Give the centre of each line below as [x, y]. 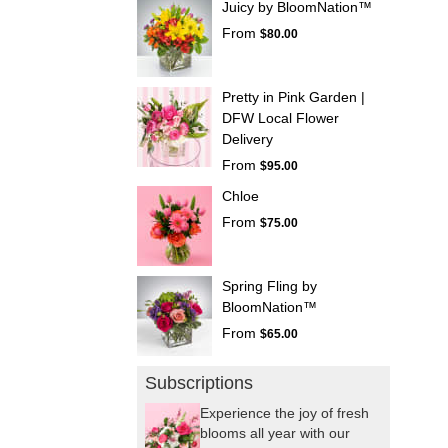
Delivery [247, 138]
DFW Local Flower [280, 117]
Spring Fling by [269, 285]
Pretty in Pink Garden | [293, 96]
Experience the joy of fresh [284, 412]
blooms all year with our [275, 432]
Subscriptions [199, 382]
